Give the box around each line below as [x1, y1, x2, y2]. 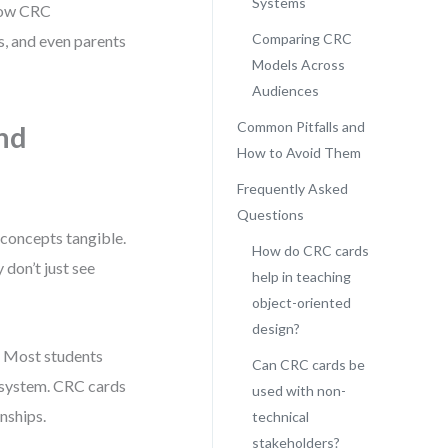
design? [251, 320, 300, 337]
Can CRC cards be [251, 356, 365, 373]
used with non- [251, 382, 346, 399]
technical [251, 408, 309, 425]
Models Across [251, 56, 345, 73]
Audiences [251, 82, 319, 99]
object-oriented [251, 294, 351, 311]
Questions [236, 206, 304, 223]
